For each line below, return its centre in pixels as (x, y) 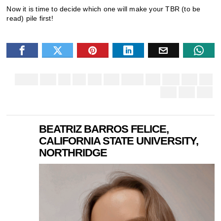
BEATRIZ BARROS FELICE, (104, 129)
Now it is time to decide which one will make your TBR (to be (104, 9)
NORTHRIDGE (73, 152)
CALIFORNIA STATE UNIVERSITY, (119, 141)
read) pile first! (30, 18)
